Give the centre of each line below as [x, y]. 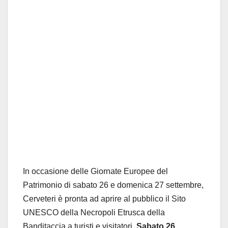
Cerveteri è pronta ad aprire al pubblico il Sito [104, 198]
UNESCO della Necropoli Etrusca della [94, 212]
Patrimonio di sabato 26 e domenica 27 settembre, [113, 185]
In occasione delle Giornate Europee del [95, 171]
